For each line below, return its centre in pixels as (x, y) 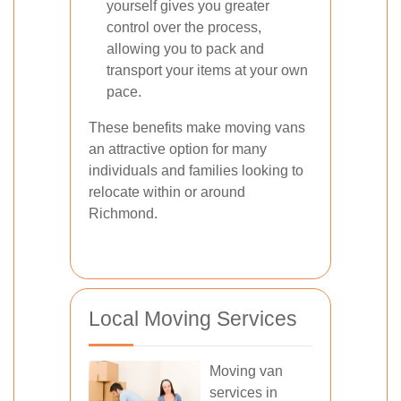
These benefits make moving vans (197, 128)
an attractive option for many (178, 149)
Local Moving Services (193, 319)
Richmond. (123, 213)
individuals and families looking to (196, 171)
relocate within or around (167, 192)
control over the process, (184, 27)
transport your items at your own (207, 70)
